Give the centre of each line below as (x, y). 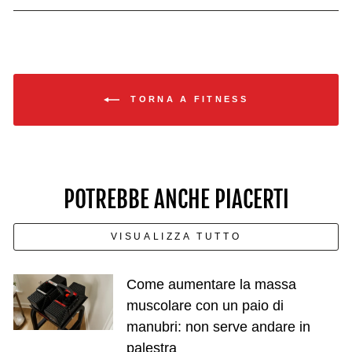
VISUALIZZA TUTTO (176, 236)
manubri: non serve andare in (218, 326)
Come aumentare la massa (211, 284)
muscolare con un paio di (205, 305)
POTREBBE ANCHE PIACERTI (176, 199)
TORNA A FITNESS (187, 99)
